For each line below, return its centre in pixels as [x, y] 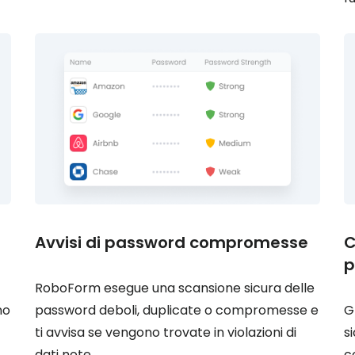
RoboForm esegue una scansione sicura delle [175, 288]
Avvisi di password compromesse [172, 242]
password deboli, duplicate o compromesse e [177, 310]
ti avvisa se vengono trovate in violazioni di [166, 332]
